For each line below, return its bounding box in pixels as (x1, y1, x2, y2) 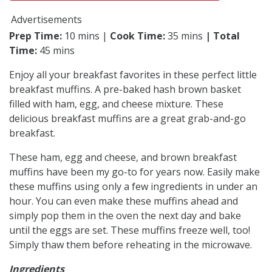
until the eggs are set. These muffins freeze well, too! (9, 223, 250, 237)
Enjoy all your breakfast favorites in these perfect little (9, 67, 257, 81)
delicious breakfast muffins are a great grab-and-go (9, 111, 246, 125)
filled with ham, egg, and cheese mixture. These (9, 97, 223, 110)
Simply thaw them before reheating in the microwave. (9, 237, 252, 251)
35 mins (165, 29, 203, 42)
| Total (203, 29, 240, 42)
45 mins (37, 43, 75, 57)
